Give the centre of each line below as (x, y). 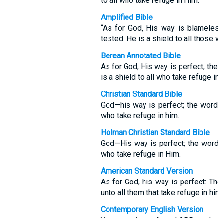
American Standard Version (146, 171)
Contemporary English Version (152, 209)
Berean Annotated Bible (140, 56)
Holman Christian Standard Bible (155, 133)
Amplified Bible (127, 17)
